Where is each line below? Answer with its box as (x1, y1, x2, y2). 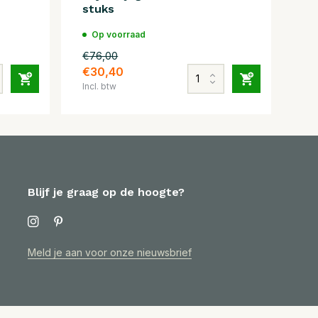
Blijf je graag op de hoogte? (28, 185, 185, 199)
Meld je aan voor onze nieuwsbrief (28, 246, 192, 258)
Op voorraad (92, 28, 146, 40)
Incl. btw (82, 80, 117, 92)
